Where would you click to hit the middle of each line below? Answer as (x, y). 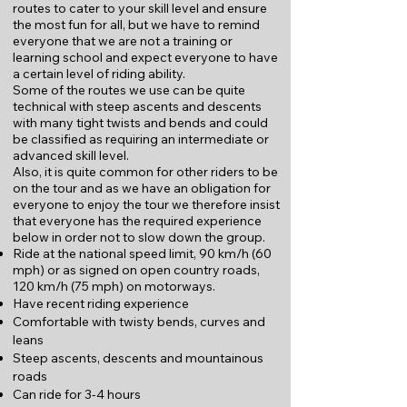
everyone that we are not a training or (123, 41)
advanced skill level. (71, 155)
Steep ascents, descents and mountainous (138, 358)
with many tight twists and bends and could (140, 123)
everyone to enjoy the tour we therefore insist (146, 204)
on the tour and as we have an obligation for (142, 188)
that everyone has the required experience (137, 221)
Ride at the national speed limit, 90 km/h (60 (142, 253)
